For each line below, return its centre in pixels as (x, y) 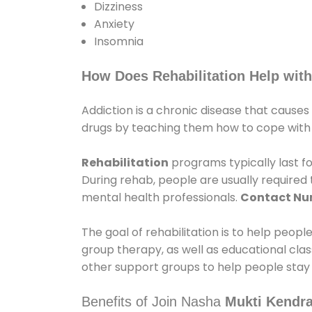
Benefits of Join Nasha (153, 302)
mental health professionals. (161, 198)
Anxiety (114, 24)
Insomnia (119, 42)
